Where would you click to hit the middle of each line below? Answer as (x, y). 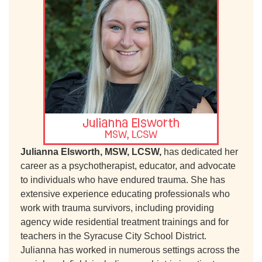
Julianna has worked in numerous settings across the (130, 250)
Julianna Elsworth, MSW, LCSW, (92, 152)
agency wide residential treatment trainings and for (125, 222)
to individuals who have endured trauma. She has (123, 180)
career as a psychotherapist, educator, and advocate (128, 166)
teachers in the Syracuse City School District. (113, 236)
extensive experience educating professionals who (125, 194)
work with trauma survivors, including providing (117, 208)
